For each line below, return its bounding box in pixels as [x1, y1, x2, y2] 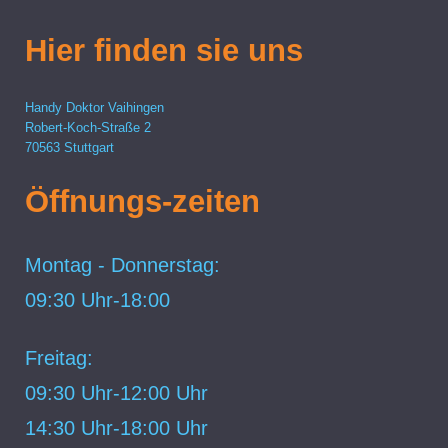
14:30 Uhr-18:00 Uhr [25, 417, 208, 440]
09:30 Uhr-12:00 [25, 382, 176, 405]
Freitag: [25, 346, 93, 369]
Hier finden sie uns [25, 33, 303, 69]
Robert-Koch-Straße [25, 121, 140, 136]
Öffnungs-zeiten [25, 183, 260, 219]
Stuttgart [64, 141, 114, 156]
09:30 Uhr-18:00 [25, 288, 170, 311]
